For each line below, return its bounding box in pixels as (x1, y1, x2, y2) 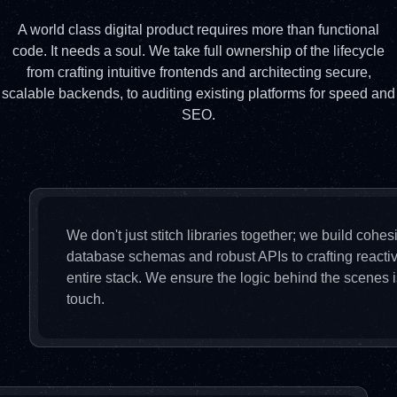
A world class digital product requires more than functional (18, 22, 379, 37)
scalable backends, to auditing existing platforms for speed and (2, 86, 395, 101)
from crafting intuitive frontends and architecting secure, (26, 65, 371, 80)
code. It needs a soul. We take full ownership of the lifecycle (12, 43, 385, 58)
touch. (66, 292, 105, 307)
